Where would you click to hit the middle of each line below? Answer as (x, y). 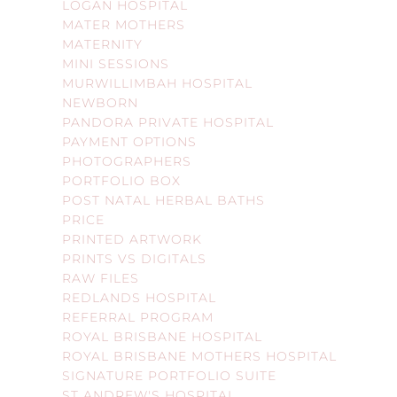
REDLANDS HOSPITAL (139, 297)
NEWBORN (100, 102)
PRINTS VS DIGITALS (134, 258)
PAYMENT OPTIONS (129, 141)
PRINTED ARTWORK (132, 239)
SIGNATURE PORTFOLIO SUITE (169, 375)
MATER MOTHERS (124, 24)
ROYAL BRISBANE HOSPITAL (162, 336)
